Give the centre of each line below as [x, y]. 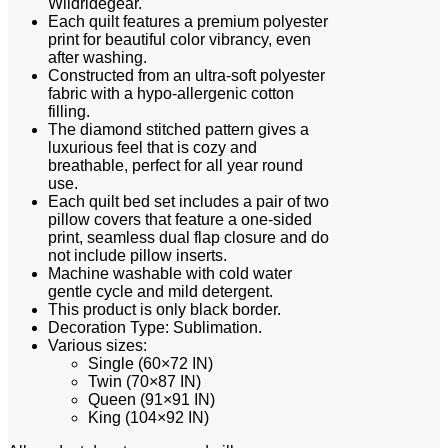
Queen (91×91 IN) [151, 399]
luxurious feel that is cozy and [152, 147]
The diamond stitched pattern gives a [178, 129]
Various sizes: [97, 345]
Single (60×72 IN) [150, 363]
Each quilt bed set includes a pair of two [188, 201]
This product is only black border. [164, 309]
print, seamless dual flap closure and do [188, 237]
